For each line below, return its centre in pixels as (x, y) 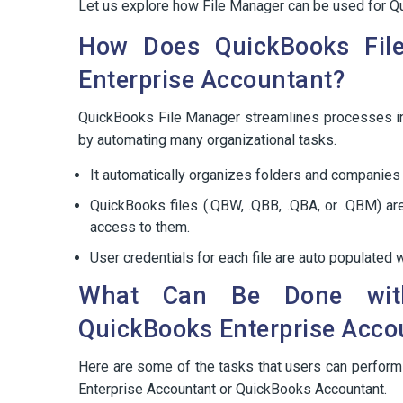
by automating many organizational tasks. (207, 139)
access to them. (140, 227)
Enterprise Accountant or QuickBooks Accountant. (233, 389)
